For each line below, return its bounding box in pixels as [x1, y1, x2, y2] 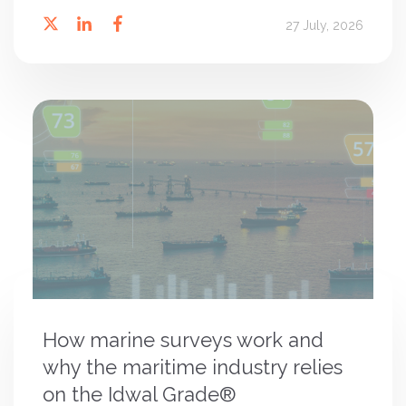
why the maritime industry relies [43, 355, 343, 380]
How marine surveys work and [43, 328, 324, 353]
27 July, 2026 [285, 18, 363, 34]
